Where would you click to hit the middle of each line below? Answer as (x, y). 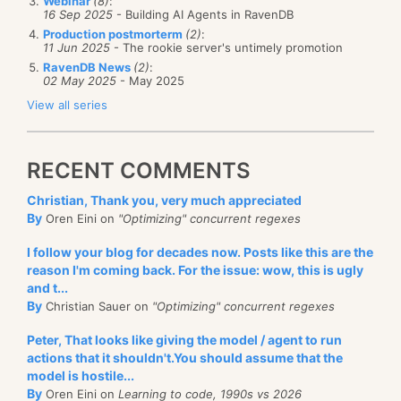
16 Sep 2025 (78, 14)
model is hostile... (81, 375)
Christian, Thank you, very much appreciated (164, 200)
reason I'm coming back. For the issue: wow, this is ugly (195, 269)
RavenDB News (88, 67)
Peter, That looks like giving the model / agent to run (184, 339)
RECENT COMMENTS (139, 170)
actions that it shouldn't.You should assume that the (185, 357)
